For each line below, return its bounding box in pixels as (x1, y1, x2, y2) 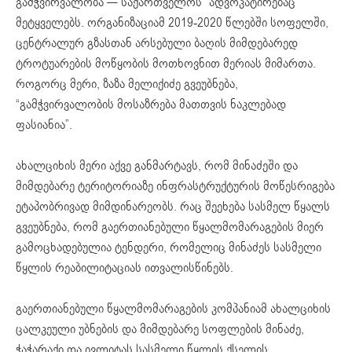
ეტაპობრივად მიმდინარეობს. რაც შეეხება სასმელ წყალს (16, 197, 330, 215)
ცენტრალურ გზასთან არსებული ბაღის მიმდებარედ (16, 34, 298, 52)
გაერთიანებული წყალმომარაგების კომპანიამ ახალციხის (16, 299, 331, 317)
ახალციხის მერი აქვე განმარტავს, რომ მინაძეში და (16, 156, 298, 174)
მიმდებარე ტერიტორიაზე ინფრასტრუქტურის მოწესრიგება (16, 177, 335, 195)
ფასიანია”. (16, 115, 72, 134)
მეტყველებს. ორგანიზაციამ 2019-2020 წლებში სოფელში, (16, 13, 328, 31)
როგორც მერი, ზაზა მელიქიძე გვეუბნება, (16, 75, 238, 93)
